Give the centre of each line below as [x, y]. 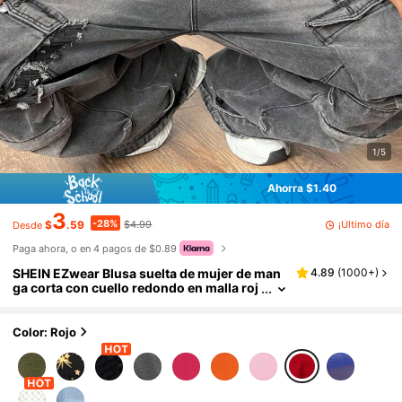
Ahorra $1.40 [301, 188]
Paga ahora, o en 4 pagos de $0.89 [95, 248]
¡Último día [363, 224]
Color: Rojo [45, 332]
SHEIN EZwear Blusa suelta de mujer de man [147, 273]
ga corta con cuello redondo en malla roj [136, 287]
